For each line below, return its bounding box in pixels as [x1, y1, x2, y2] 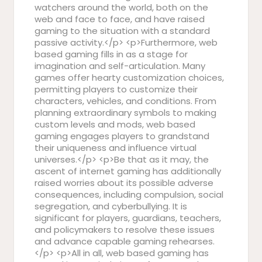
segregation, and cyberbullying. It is [35, 200, 187, 212]
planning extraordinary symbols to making [35, 106, 216, 119]
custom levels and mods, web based [35, 118, 195, 130]
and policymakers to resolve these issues [35, 223, 215, 236]
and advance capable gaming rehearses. [35, 235, 215, 247]
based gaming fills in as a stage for [35, 48, 188, 60]
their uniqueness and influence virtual [35, 142, 196, 154]
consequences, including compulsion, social [35, 188, 223, 201]
